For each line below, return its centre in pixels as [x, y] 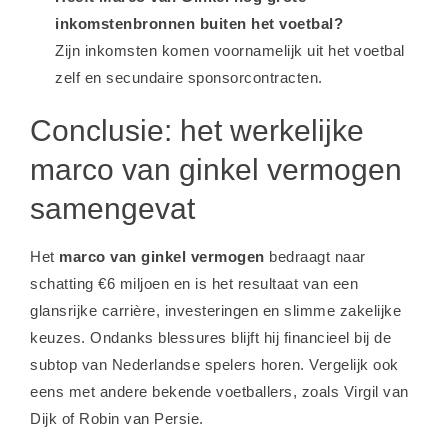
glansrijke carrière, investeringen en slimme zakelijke [215, 310]
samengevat [112, 208]
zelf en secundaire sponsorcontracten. [189, 77]
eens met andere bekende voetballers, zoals [187, 391]
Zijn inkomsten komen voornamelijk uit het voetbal [230, 50]
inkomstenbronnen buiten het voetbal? [199, 23]
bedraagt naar [315, 256]
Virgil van [376, 391]
